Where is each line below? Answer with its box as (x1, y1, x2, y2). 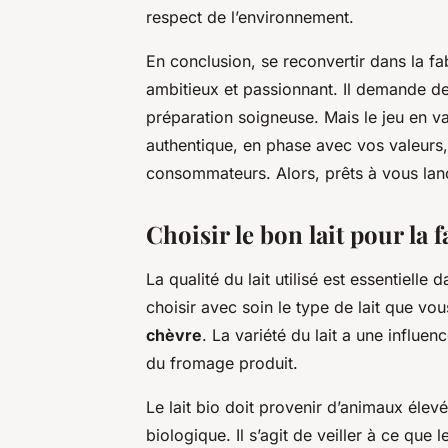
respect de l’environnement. (146, 6, 354, 27)
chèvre (146, 324, 202, 345)
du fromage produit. (146, 352, 298, 373)
